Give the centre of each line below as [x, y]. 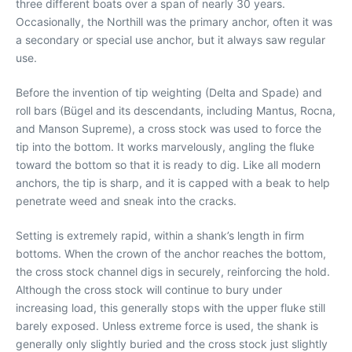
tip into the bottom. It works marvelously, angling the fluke [165, 146]
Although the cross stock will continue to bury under [149, 289]
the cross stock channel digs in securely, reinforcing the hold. [173, 271]
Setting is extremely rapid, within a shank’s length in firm [160, 235]
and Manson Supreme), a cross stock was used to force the [169, 128]
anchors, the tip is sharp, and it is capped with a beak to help [173, 182]
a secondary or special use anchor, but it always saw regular [170, 39]
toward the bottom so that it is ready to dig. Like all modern [168, 164]
